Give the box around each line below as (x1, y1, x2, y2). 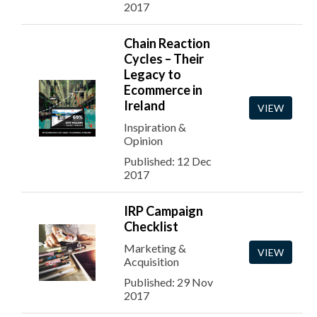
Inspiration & (124, 120, 186, 134)
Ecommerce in (124, 82, 202, 98)
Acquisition (124, 255, 179, 268)
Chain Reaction (124, 35, 210, 51)
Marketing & (124, 241, 186, 255)
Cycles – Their (124, 51, 204, 67)
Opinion (124, 134, 163, 147)
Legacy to (124, 67, 181, 82)
